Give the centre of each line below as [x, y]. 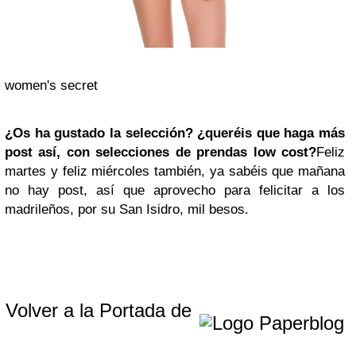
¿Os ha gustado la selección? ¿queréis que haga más [175, 133]
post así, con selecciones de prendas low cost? [161, 153]
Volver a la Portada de [101, 311]
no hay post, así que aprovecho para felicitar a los [175, 191]
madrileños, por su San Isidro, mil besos [125, 210]
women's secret [51, 86]
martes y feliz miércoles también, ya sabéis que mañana [175, 172]
